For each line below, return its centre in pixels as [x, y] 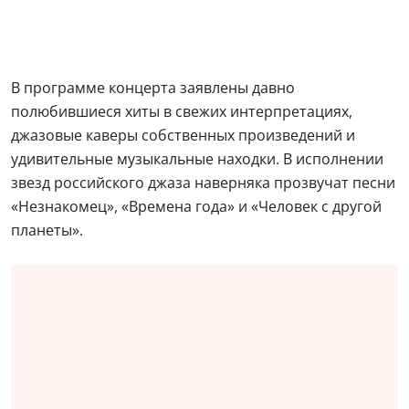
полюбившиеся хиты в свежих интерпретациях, [182, 111]
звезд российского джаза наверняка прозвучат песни [203, 183]
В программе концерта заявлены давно [153, 88]
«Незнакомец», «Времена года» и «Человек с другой [196, 206]
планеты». [47, 230]
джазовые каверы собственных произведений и [183, 135]
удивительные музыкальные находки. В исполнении [197, 159]
